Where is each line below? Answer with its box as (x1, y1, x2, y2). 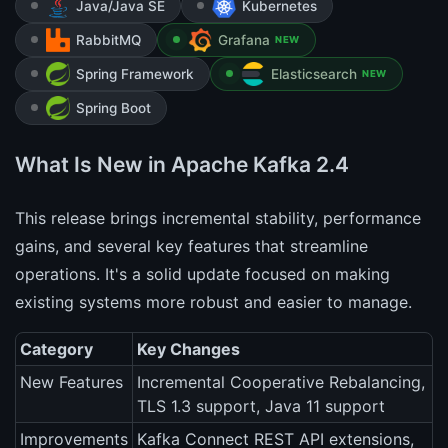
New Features (20, 372, 123, 393)
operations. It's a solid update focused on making (15, 264, 390, 285)
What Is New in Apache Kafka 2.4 (15, 152, 349, 178)
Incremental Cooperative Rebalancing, (137, 372, 425, 393)
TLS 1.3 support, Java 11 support (137, 396, 385, 417)
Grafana (218, 32, 270, 49)
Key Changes (137, 339, 240, 360)
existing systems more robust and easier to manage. (15, 292, 412, 313)
